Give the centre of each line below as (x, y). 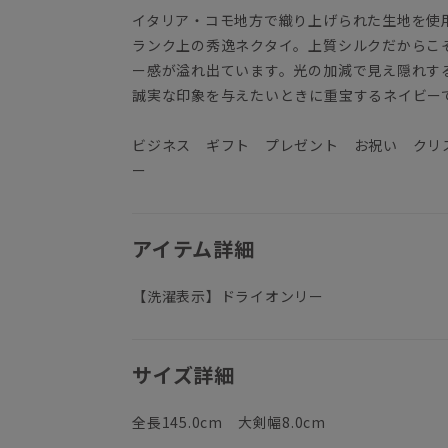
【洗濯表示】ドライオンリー (228, 296)
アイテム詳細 (193, 249)
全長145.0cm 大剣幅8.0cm (229, 422)
